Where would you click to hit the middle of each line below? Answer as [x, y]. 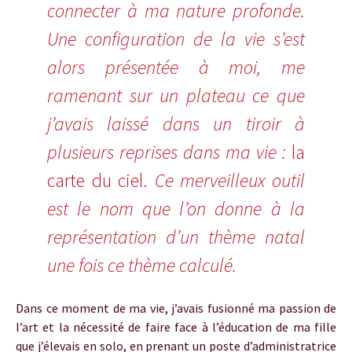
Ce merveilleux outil [227, 180]
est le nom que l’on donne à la [176, 209]
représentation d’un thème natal [176, 237]
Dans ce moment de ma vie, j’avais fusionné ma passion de [176, 308]
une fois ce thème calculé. [142, 265]
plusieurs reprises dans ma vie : [169, 152]
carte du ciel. [98, 180]
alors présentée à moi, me [176, 67]
